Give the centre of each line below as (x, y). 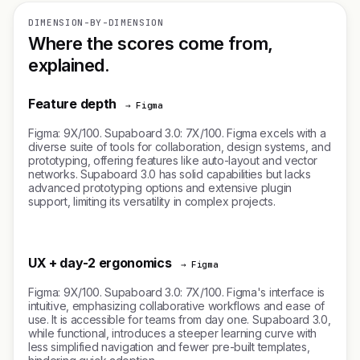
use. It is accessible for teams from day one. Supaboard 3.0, (180, 319)
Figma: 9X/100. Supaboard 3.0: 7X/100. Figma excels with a (177, 133)
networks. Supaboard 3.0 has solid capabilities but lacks (170, 174)
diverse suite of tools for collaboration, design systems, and (180, 147)
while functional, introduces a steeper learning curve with (173, 333)
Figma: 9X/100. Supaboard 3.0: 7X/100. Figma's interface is (177, 292)
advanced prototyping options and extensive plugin (160, 188)
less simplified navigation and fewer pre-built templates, (169, 347)
